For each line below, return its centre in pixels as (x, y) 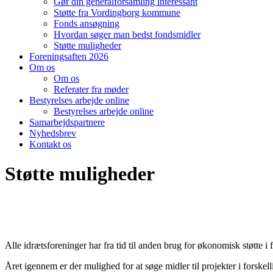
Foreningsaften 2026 (69, 56)
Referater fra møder (91, 89)
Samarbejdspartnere (67, 122)
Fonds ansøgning (87, 23)
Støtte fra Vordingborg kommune (117, 12)
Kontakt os (50, 144)
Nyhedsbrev (53, 133)
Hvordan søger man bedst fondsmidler (127, 34)
